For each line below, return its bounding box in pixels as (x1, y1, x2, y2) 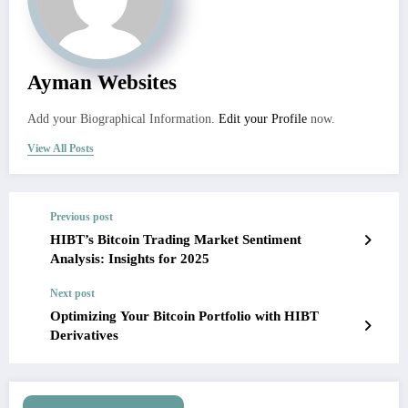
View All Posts (27, 142, 94, 156)
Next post (50, 287, 95, 301)
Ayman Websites (27, 71, 177, 95)
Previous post (50, 210, 113, 224)
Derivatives (50, 328, 118, 343)
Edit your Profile (219, 112, 307, 127)
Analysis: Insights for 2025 (50, 251, 209, 267)
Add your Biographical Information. (27, 112, 219, 127)
